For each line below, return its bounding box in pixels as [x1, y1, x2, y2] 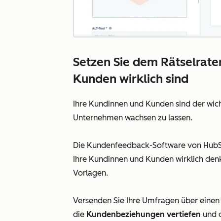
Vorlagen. [73, 168, 108, 178]
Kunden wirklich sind [73, 71, 188, 86]
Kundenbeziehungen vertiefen [86, 209, 201, 219]
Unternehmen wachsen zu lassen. [73, 112, 192, 122]
